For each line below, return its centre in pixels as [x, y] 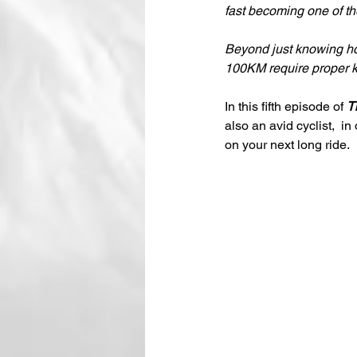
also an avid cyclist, [280, 125]
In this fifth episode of [286, 106]
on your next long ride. [287, 144]
